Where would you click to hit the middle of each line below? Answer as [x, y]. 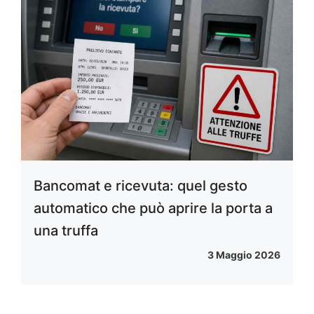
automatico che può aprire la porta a [153, 209]
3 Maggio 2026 [244, 255]
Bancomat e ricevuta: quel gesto [141, 186]
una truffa [66, 231]
